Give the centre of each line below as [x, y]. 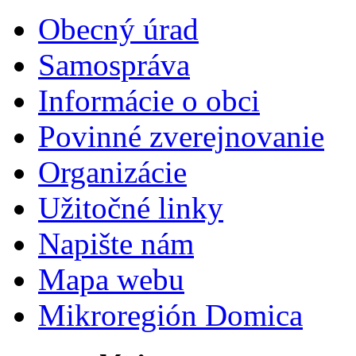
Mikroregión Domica [170, 315]
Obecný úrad [118, 29]
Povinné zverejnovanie [181, 136]
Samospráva [114, 64]
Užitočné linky [131, 207]
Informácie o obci [149, 100]
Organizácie [112, 172]
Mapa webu [111, 279]
